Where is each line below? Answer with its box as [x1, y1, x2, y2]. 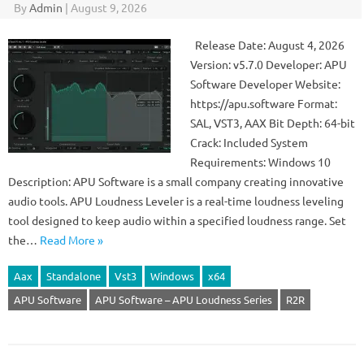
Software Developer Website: [190, 76, 340, 91]
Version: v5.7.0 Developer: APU [190, 57, 347, 71]
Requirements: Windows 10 [190, 154, 331, 169]
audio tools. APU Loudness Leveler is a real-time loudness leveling [8, 193, 344, 208]
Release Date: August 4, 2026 [190, 37, 344, 52]
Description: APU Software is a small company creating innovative [8, 174, 344, 188]
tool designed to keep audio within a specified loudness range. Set [8, 213, 346, 227]
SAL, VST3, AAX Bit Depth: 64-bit [190, 115, 355, 130]
